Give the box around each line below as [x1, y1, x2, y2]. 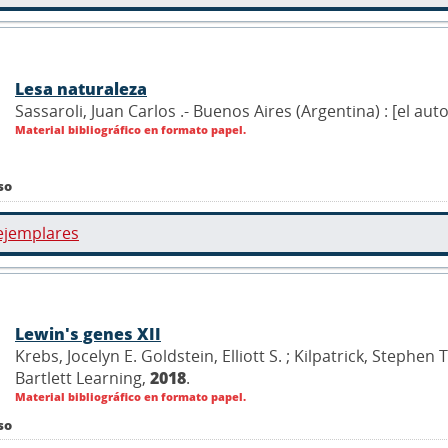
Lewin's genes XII [15, 322, 161, 345]
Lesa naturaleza [15, 77, 147, 100]
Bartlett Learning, [15, 366, 150, 389]
